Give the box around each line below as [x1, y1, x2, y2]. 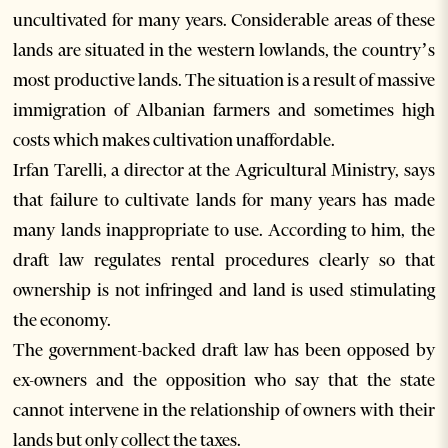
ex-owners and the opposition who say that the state [13, 369, 435, 392]
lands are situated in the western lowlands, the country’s [13, 39, 435, 62]
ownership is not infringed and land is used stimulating [13, 279, 435, 302]
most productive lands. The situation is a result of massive [13, 69, 435, 92]
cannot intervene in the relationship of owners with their [13, 399, 435, 422]
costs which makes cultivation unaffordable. [13, 129, 336, 152]
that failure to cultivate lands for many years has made [13, 189, 435, 212]
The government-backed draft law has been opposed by [13, 339, 435, 362]
